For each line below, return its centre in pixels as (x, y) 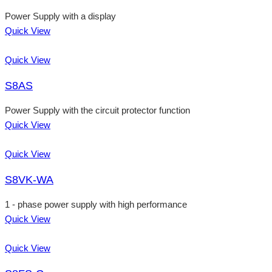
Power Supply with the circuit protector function (97, 110)
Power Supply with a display (60, 16)
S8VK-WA (29, 179)
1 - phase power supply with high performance (96, 205)
